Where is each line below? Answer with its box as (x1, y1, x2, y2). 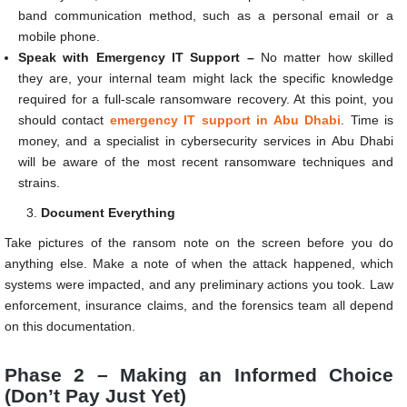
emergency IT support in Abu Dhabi (109, 113, 342, 128)
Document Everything (41, 205, 175, 221)
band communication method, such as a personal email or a (18, 8, 393, 24)
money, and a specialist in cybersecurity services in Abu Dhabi (18, 134, 393, 149)
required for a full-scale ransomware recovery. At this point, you (18, 92, 393, 107)
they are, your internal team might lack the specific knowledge (18, 71, 393, 86)
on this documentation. (5, 319, 135, 334)
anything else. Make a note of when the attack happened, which (5, 256, 393, 272)
